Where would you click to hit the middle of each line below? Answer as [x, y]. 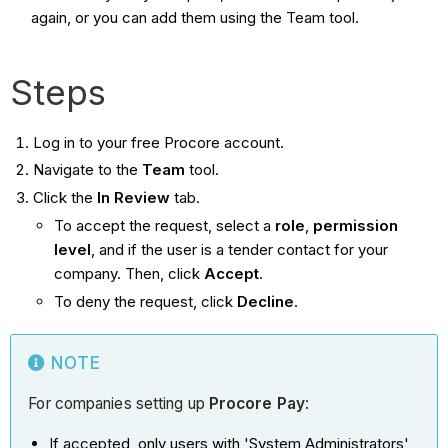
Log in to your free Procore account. [158, 142]
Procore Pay [256, 404]
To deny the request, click [145, 301]
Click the [64, 198]
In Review [133, 198]
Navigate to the [87, 170]
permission [355, 225]
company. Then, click [128, 273]
